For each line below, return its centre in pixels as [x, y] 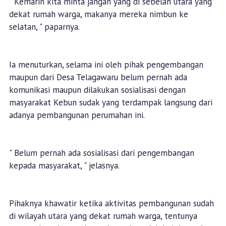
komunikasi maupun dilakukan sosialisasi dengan [97, 90]
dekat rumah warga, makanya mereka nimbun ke [98, 14]
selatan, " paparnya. [44, 27]
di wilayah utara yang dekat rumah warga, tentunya [103, 216]
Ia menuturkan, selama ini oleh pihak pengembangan [106, 65]
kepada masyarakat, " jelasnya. [64, 166]
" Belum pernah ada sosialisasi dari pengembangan [101, 153]
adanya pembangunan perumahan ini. [77, 115]
